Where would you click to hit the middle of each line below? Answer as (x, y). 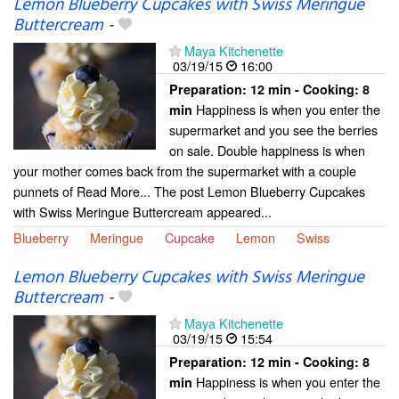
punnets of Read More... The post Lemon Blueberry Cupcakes (189, 191)
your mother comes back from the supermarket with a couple (185, 171)
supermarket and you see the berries (273, 130)
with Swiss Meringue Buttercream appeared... (142, 212)
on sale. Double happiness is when (267, 151)
